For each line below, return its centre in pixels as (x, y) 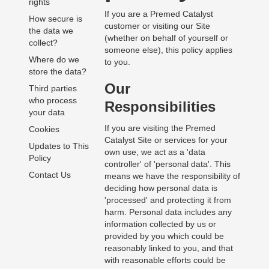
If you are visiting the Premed (160, 128)
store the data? (57, 72)
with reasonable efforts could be (165, 260)
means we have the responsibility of (172, 176)
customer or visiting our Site (157, 26)
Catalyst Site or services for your (166, 140)
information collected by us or (160, 224)
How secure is (55, 19)
